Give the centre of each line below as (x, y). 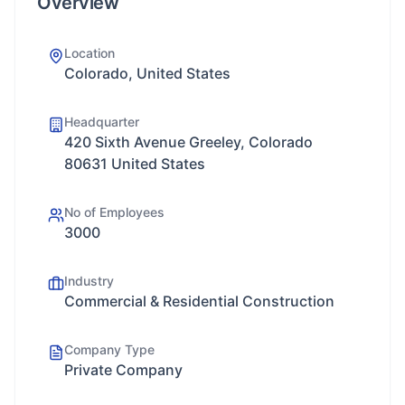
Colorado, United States (147, 73)
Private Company (123, 370)
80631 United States (135, 164)
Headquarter (102, 122)
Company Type (109, 349)
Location (89, 53)
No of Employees (114, 212)
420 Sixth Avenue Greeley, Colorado (188, 142)
